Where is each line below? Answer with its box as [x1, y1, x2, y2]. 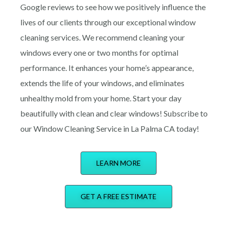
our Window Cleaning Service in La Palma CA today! [20, 123, 199, 133]
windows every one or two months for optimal [20, 47, 178, 57]
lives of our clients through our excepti [20, 17, 152, 27]
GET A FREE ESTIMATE [81, 192, 157, 201]
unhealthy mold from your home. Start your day [20, 93, 181, 103]
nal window [157, 17, 196, 27]
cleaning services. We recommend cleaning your [20, 32, 185, 42]
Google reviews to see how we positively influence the [20, 2, 206, 12]
